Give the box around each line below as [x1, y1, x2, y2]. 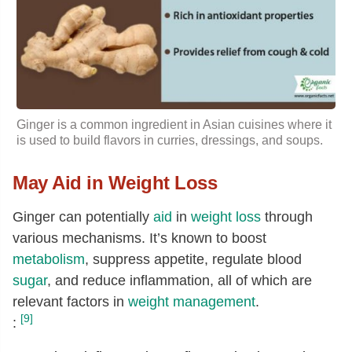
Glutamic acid [42, 2, 122, 16]
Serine [42, 82, 82, 97]
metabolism [13, 251, 85, 267]
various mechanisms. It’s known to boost [13, 230, 266, 246]
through [261, 209, 313, 225]
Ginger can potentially [13, 209, 153, 225]
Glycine [42, 29, 88, 43]
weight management [128, 294, 255, 310]
